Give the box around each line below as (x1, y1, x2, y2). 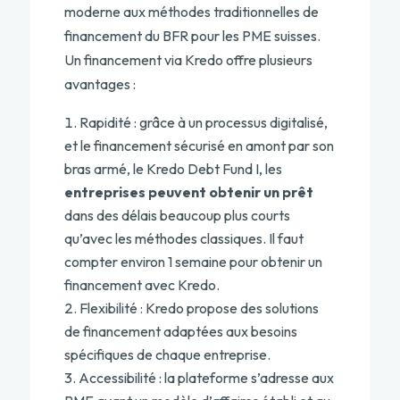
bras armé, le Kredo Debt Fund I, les (63, 160, 282, 178)
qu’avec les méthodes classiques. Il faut (63, 229, 304, 247)
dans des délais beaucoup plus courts (63, 206, 290, 224)
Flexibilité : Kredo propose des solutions (79, 299, 319, 317)
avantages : (63, 75, 136, 93)
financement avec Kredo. (63, 276, 220, 294)
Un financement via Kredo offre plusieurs (63, 51, 312, 69)
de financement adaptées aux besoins (63, 322, 297, 340)
